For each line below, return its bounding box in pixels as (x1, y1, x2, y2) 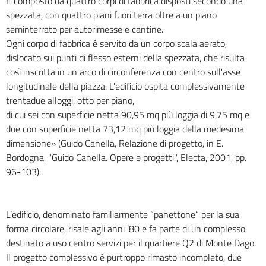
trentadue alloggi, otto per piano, (6, 93, 134, 108)
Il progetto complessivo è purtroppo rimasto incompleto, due (6, 250, 242, 265)
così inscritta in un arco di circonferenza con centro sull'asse (6, 65, 240, 80)
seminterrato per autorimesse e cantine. (6, 22, 163, 37)
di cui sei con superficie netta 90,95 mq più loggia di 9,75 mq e (6, 107, 249, 122)
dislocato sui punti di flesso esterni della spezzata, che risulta (6, 50, 245, 65)
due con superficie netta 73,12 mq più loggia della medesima (6, 122, 244, 137)
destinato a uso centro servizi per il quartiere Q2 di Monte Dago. (6, 236, 256, 251)
